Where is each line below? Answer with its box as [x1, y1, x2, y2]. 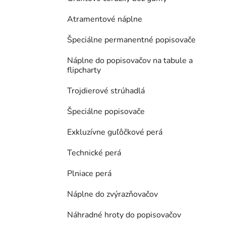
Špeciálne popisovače [67, 106, 145, 118]
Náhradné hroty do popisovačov [67, 209, 181, 221]
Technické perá [67, 147, 121, 159]
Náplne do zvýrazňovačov [67, 189, 158, 200]
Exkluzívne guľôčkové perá [67, 127, 162, 138]
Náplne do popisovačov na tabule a [67, 55, 193, 67]
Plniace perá [67, 168, 111, 180]
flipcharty [67, 65, 101, 76]
